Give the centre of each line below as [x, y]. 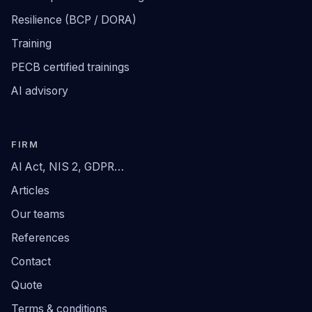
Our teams [38, 214]
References [40, 238]
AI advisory [40, 91]
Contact [31, 262]
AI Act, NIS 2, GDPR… [68, 167]
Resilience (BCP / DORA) [74, 20]
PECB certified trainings [70, 68]
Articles [30, 191]
